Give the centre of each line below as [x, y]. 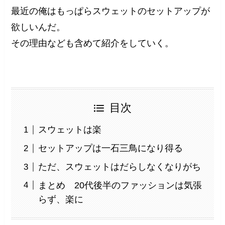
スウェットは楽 [70, 130]
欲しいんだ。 [38, 27]
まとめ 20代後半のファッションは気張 [120, 185]
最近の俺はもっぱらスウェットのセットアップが [111, 11]
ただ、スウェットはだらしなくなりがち [120, 167]
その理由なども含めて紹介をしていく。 [93, 43]
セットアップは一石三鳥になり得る [111, 148]
